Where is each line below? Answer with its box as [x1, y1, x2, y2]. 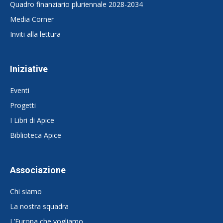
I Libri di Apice [10, 115, 54, 125]
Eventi [10, 86, 29, 96]
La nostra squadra [10, 202, 69, 212]
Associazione [10, 165, 66, 176]
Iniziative [10, 64, 48, 75]
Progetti [10, 101, 36, 111]
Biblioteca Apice [10, 130, 61, 140]
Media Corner [10, 14, 54, 24]
